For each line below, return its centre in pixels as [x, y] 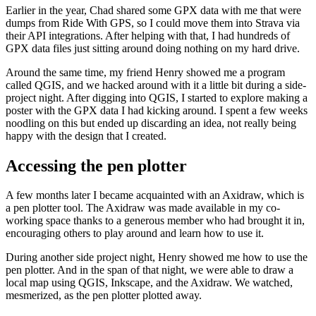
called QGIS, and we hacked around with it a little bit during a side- [156, 85]
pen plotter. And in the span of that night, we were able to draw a [150, 270]
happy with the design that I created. [86, 135]
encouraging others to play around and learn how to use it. [135, 233]
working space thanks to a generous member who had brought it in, [155, 221]
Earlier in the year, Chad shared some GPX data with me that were [153, 10]
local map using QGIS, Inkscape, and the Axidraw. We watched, [149, 283]
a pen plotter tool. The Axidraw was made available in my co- [143, 208]
